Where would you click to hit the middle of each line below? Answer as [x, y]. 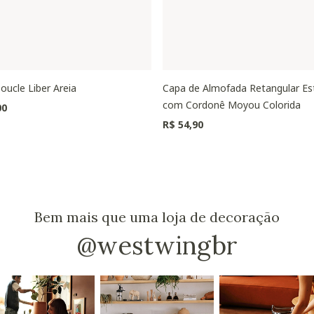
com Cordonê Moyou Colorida [232, 104]
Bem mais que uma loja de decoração [157, 217]
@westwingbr [157, 245]
